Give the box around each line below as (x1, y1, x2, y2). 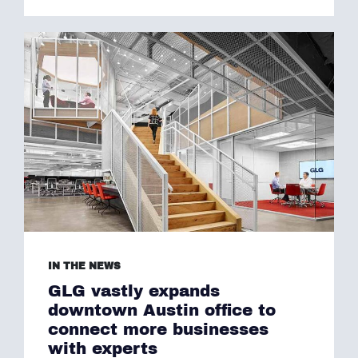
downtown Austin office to (48, 301, 276, 319)
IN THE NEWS (48, 261, 121, 272)
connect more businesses (48, 320, 268, 338)
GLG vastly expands (48, 282, 220, 300)
